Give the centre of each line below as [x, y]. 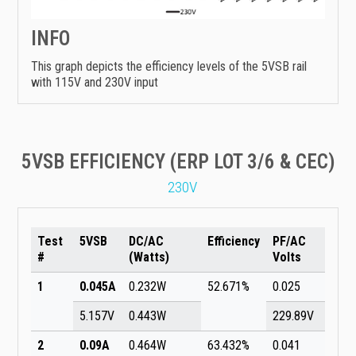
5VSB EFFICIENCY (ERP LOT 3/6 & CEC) [178, 161]
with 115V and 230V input [95, 82]
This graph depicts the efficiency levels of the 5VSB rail [169, 66]
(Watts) [149, 257]
